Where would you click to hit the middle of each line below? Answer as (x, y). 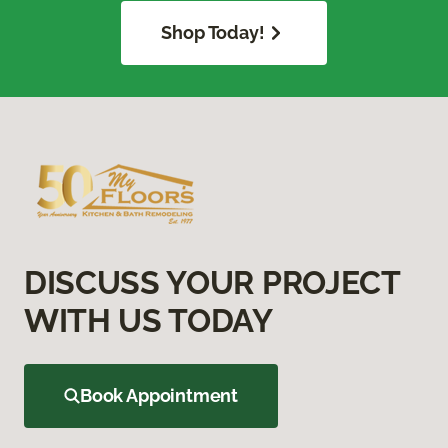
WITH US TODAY (148, 320)
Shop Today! (213, 32)
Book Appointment (159, 395)
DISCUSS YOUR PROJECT (212, 282)
